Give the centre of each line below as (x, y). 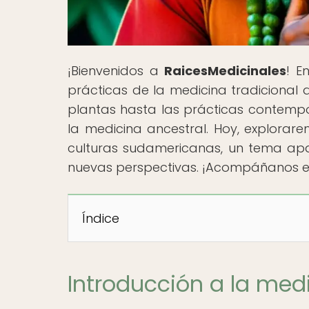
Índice (101, 218)
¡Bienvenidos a (116, 70)
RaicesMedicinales (226, 70)
